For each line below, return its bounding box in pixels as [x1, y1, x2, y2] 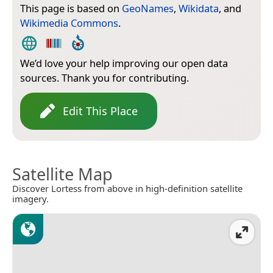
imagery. [12, 192, 49, 205]
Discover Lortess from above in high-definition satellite [12, 182, 243, 194]
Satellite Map [12, 162, 113, 185]
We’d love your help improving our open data [20, 55, 228, 70]
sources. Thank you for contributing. [20, 70, 189, 85]
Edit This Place [63, 103, 138, 118]
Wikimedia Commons [20, 15, 118, 30]
